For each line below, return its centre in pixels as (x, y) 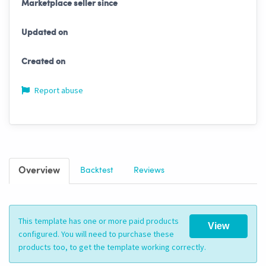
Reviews (149, 171)
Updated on (45, 33)
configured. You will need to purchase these (96, 234)
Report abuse (58, 91)
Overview (39, 171)
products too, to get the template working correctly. (112, 247)
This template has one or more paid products (99, 221)
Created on (43, 62)
